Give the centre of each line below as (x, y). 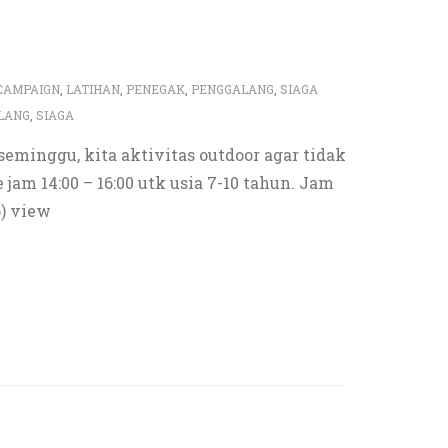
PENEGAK (155, 89)
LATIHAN (92, 89)
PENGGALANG (232, 89)
